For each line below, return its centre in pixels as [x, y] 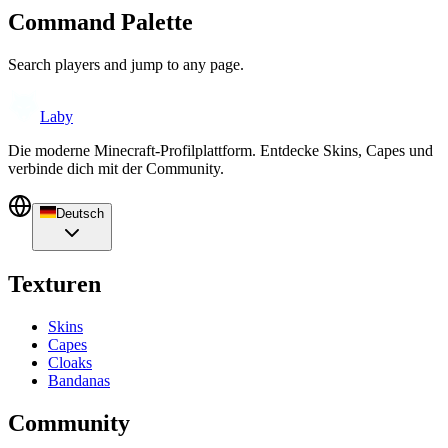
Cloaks [70, 363]
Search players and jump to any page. [126, 65]
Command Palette [100, 22]
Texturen [54, 284]
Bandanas [79, 381]
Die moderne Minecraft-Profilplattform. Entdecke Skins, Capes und [220, 151]
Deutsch [80, 214]
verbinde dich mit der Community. [116, 169]
